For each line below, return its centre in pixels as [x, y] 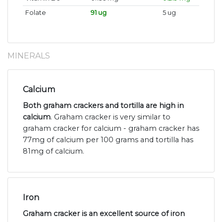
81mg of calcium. [54, 151]
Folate [35, 13]
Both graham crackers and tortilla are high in [103, 106]
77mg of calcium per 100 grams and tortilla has [108, 140]
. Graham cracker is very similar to [111, 117]
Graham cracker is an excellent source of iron [104, 214]
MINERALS [29, 56]
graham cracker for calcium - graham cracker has [111, 129]
